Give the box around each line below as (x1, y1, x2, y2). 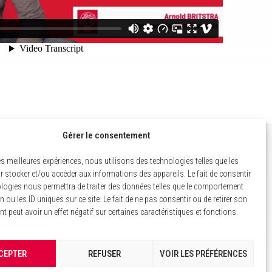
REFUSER (87, 248, 121, 259)
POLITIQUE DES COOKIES (45, 175, 134, 186)
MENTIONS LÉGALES (45, 155, 120, 167)
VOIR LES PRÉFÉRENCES (159, 248, 247, 259)
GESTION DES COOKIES (45, 194, 129, 206)
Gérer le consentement (62, 130, 150, 141)
